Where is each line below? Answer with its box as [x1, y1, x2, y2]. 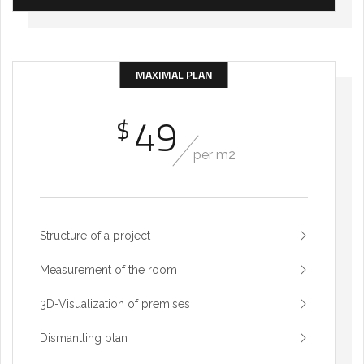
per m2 [193, 147, 236, 163]
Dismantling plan [40, 331, 128, 345]
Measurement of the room [40, 263, 177, 277]
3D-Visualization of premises [40, 297, 190, 311]
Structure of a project [40, 229, 150, 243]
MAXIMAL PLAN [135, 66, 213, 84]
